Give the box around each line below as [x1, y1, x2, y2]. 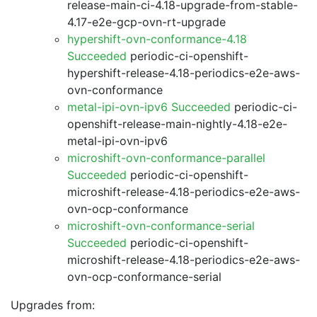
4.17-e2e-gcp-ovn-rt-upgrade [67, 15, 226, 29]
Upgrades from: [11, 298, 95, 312]
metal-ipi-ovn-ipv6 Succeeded [67, 100, 231, 114]
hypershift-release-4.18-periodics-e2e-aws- [67, 66, 300, 80]
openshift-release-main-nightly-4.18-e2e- [67, 117, 287, 131]
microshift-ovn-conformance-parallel [67, 151, 265, 165]
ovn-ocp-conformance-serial [67, 270, 221, 284]
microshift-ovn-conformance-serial [67, 219, 255, 233]
